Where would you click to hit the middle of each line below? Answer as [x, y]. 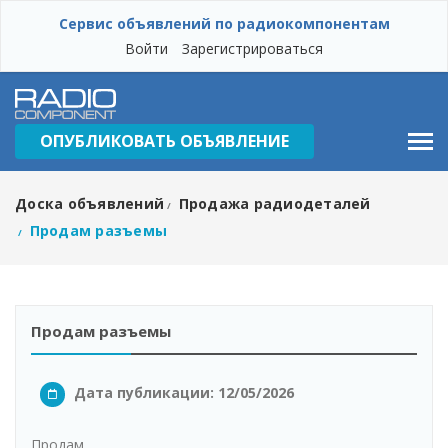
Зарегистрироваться [252, 48]
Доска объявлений [89, 203]
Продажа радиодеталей [274, 203]
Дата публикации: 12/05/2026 [182, 392]
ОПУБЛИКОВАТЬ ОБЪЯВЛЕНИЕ [164, 141]
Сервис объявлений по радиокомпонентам [224, 23]
